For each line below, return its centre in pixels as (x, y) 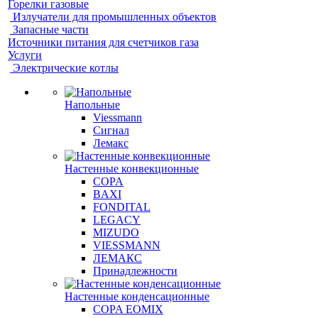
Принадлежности (135, 271)
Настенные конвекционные (132, 169)
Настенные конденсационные (137, 296)
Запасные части (51, 29)
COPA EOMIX (128, 309)
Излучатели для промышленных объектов (115, 17)
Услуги (25, 55)
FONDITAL (122, 207)
